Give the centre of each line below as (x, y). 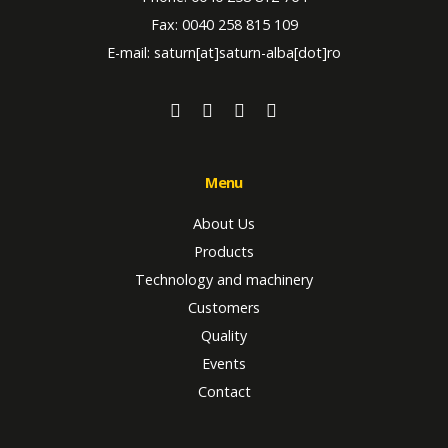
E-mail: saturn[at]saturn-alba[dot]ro (224, 52)
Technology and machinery (224, 279)
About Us (224, 223)
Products (224, 251)
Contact (224, 391)
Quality (224, 335)
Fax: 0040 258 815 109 (224, 24)
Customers (224, 307)
